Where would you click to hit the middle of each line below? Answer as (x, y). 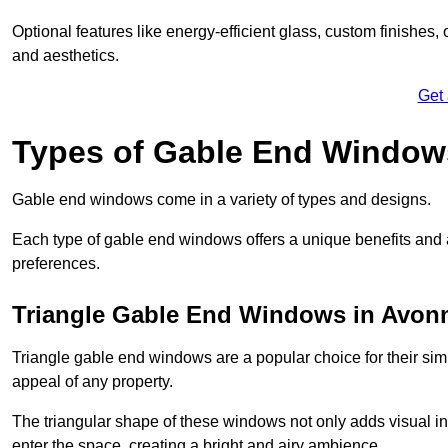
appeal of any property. (92, 381)
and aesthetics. (65, 55)
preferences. (56, 263)
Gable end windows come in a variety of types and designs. (221, 199)
